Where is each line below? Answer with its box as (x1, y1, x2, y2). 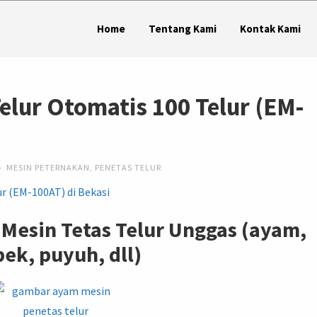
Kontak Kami (239, 22, 301, 35)
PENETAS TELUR (95, 162, 162, 173)
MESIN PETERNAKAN (6, 162, 91, 173)
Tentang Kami (148, 22, 217, 35)
